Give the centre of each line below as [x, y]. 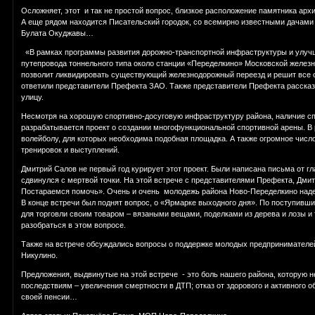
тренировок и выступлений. [72, 150]
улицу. [33, 97]
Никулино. [40, 256]
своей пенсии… [50, 297]
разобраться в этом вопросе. [74, 225]
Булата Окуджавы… [58, 33]
